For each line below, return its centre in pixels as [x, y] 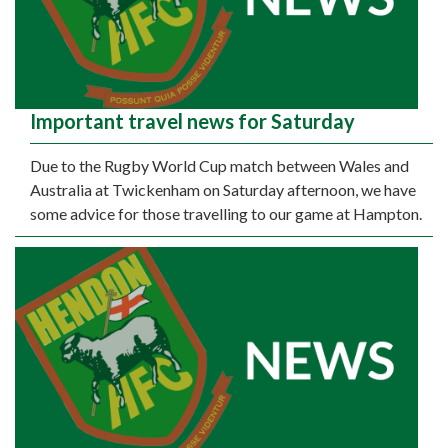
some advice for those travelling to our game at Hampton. [226, 213]
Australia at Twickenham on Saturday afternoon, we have [223, 189]
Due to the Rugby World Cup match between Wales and [219, 165]
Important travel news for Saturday [192, 120]
